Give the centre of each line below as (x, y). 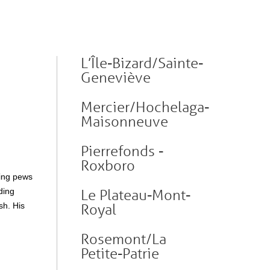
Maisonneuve (124, 121)
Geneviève (116, 77)
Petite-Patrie (120, 253)
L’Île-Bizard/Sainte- (142, 63)
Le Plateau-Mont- (136, 195)
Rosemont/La (124, 239)
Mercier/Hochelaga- (145, 107)
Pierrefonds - (122, 151)
